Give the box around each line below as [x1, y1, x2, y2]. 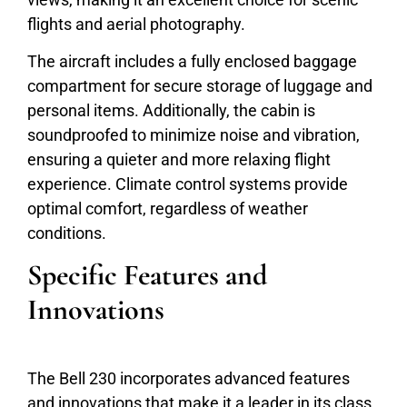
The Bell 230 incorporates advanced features [27, 369, 350, 389]
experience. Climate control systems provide [27, 174, 348, 194]
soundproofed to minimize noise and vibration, [27, 124, 360, 144]
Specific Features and [27, 257, 267, 293]
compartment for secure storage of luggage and [27, 75, 372, 95]
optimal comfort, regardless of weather [27, 198, 308, 218]
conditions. [27, 223, 106, 243]
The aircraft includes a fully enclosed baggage [27, 51, 357, 71]
